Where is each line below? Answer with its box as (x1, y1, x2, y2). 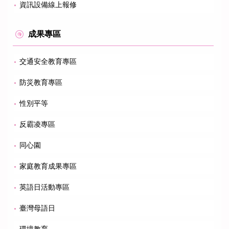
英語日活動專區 (19, 182, 70, 191)
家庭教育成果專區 (19, 162, 77, 170)
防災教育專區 (19, 78, 62, 86)
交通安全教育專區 (19, 57, 77, 65)
